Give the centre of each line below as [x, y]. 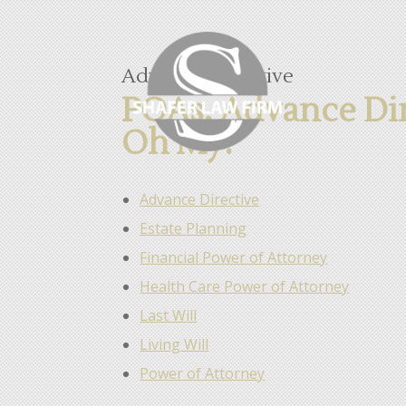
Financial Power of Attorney [234, 257]
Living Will [174, 344]
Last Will [169, 315]
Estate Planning [193, 228]
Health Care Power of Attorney [245, 286]
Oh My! [178, 144]
